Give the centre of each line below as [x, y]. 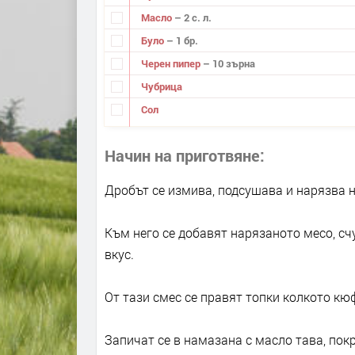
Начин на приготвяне [182, 155]
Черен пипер [172, 63]
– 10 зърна [229, 63]
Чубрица [161, 86]
